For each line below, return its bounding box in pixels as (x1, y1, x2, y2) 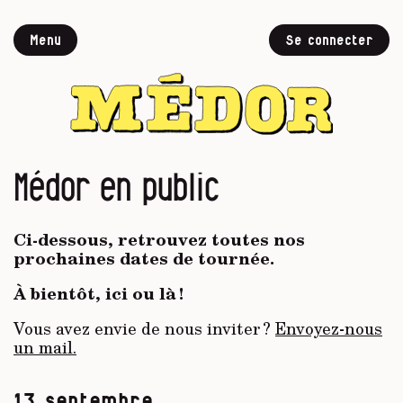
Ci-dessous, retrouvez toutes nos (13, 227, 305, 253)
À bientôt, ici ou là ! (13, 281, 184, 307)
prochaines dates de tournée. (13, 246, 274, 272)
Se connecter (285, 34, 373, 47)
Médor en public (13, 163, 219, 211)
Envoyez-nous (275, 317, 382, 341)
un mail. (13, 336, 76, 360)
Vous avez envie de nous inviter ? (13, 317, 275, 341)
